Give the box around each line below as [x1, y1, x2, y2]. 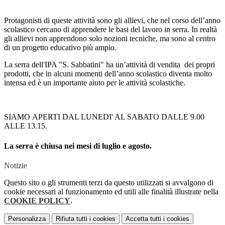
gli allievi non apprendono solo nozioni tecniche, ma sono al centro [4, 34, 215, 43]
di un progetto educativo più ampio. [4, 43, 117, 52]
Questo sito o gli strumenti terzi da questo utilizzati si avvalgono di [4, 178, 213, 187]
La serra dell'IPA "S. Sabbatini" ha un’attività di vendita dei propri [4, 60, 215, 69]
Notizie [4, 161, 27, 170]
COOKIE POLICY [4, 196, 70, 205]
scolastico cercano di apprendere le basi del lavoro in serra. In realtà [4, 25, 217, 34]
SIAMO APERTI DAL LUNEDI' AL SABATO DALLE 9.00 [4, 113, 204, 122]
